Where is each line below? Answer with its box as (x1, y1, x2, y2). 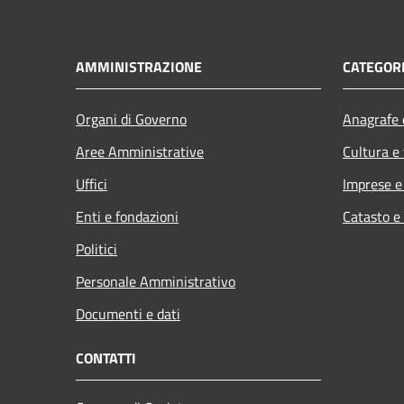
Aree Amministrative (76, 140, 204, 162)
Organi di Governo (76, 107, 187, 130)
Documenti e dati (76, 302, 180, 325)
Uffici (76, 172, 107, 195)
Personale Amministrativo (76, 270, 235, 292)
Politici (76, 237, 117, 260)
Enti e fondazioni (76, 205, 179, 227)
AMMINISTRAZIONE (76, 55, 202, 78)
